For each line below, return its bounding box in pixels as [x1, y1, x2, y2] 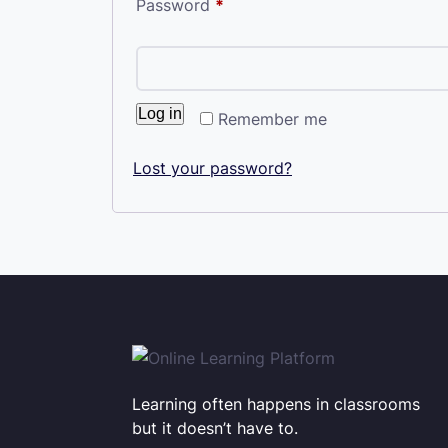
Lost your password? [133, 158, 292, 178]
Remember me [218, 109, 327, 129]
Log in [138, 105, 182, 122]
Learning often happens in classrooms [132, 394, 420, 414]
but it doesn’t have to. [132, 418, 298, 438]
